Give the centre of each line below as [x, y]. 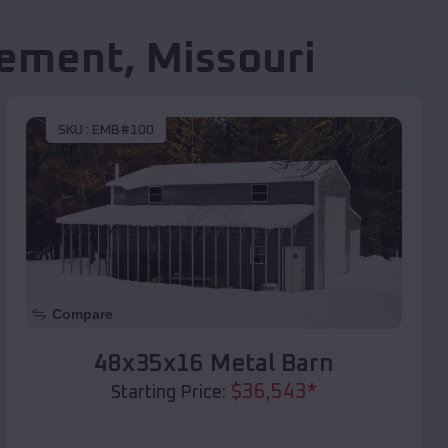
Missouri [230, 60]
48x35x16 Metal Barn [214, 363]
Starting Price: [168, 392]
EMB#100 [123, 130]
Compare [82, 313]
